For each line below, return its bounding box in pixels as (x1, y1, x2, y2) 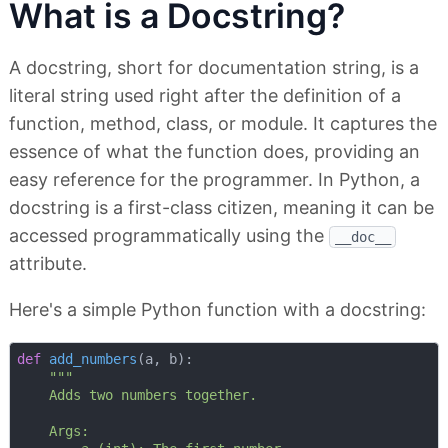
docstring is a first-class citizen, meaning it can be (9, 197, 434, 219)
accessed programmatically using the (9, 225, 329, 247)
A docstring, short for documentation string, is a (9, 57, 419, 79)
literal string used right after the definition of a (9, 85, 401, 107)
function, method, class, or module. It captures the (9, 113, 437, 135)
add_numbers (48, 350, 137, 367)
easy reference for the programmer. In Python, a (9, 169, 420, 191)
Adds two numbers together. (16, 386, 257, 403)
